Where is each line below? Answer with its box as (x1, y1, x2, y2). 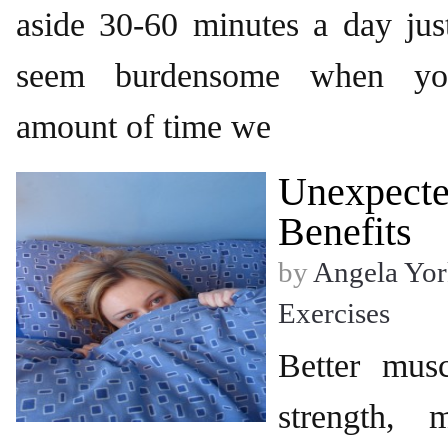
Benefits (278, 209, 412, 254)
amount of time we (16, 108, 271, 145)
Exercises (278, 297, 390, 329)
